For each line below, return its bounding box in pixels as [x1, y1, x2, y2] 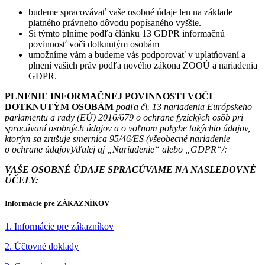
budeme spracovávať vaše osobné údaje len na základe [28, 7, 232, 17]
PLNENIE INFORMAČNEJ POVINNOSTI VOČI [5, 91, 212, 101]
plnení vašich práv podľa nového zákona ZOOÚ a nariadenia [28, 60, 257, 70]
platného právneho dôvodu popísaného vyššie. [28, 17, 201, 28]
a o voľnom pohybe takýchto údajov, [112, 122, 250, 133]
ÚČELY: [5, 174, 38, 185]
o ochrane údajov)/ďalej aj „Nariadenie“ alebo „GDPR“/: [5, 144, 227, 154]
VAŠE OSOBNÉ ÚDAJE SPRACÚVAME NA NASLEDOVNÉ [5, 164, 256, 174]
